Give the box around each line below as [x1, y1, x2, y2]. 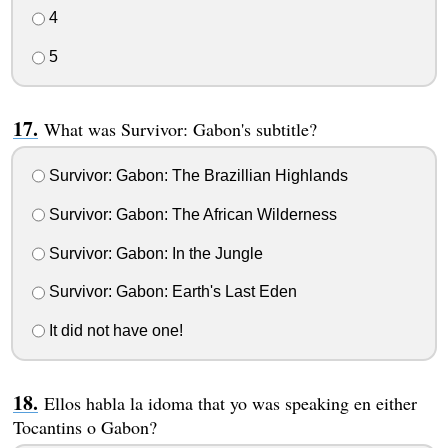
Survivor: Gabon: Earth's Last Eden [44, 283, 297, 301]
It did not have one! [44, 322, 183, 340]
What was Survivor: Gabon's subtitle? [43, 117, 317, 142]
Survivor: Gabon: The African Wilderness [44, 205, 337, 223]
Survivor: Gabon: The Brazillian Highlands [44, 167, 348, 184]
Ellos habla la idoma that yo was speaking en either [43, 391, 417, 416]
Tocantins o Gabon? [12, 415, 157, 440]
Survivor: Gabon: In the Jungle [44, 244, 263, 262]
